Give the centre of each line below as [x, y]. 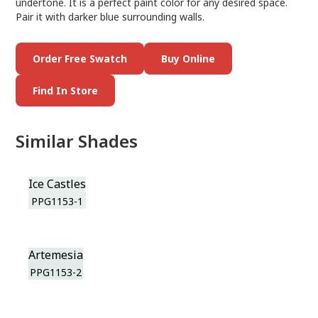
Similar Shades [77, 141]
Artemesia [56, 255]
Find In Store [66, 91]
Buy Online [188, 59]
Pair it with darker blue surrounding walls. [110, 17]
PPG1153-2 [56, 272]
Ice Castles [57, 184]
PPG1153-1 [57, 201]
